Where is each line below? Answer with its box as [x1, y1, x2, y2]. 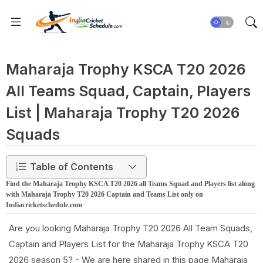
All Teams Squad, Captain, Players [6, 82, 251, 100]
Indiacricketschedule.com [6, 201, 82, 209]
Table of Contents [30, 160, 113, 173]
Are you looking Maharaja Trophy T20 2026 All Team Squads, [9, 222, 252, 234]
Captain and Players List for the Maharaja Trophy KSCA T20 [9, 238, 248, 249]
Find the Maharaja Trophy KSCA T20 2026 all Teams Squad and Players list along [6, 180, 255, 188]
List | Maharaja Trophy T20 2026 [6, 104, 240, 122]
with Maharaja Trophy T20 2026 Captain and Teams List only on [6, 190, 203, 198]
